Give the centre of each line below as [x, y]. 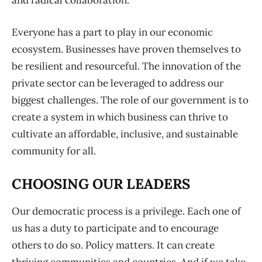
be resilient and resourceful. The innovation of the [126, 66]
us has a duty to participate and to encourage [115, 228]
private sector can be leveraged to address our [118, 83]
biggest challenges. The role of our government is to [130, 100]
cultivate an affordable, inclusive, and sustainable [125, 134]
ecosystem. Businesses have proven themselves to [126, 49]
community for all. [54, 151]
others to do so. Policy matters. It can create [113, 245]
